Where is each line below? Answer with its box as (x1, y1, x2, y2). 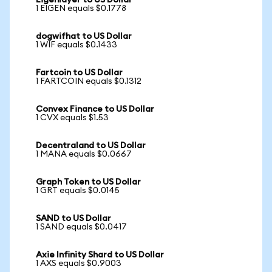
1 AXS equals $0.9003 (36, 259, 121, 268)
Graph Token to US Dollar (36, 178, 141, 186)
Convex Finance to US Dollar (36, 105, 154, 114)
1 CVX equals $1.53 (36, 114, 109, 122)
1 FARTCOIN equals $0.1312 (36, 77, 141, 86)
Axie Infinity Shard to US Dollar (36, 251, 164, 259)
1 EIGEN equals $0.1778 (36, 4, 126, 13)
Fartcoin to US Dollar (36, 69, 123, 77)
